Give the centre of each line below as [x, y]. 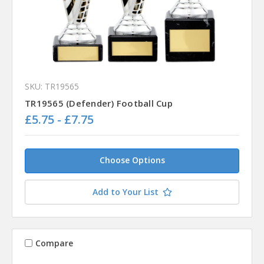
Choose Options [132, 160]
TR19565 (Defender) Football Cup [99, 103]
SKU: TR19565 [52, 87]
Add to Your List [125, 192]
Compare [54, 243]
